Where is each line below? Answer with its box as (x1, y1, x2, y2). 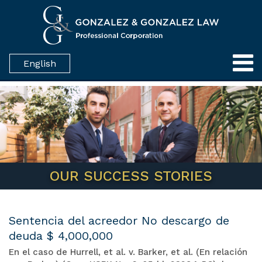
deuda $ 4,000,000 (9, 228, 113, 243)
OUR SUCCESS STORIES (50, 167, 212, 184)
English (23, 58, 56, 70)
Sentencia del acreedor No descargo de (9, 213, 229, 227)
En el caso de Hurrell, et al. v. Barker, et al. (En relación (9, 246, 247, 257)
